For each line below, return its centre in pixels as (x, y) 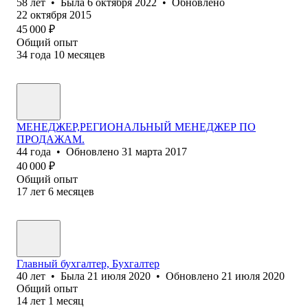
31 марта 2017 (154, 151)
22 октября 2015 (54, 14)
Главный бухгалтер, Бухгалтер (88, 263)
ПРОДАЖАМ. (51, 139)
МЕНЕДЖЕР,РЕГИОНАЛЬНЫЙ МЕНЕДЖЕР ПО (136, 126)
